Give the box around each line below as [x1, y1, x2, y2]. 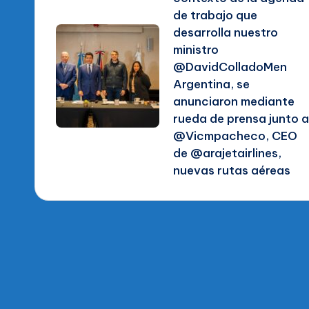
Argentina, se [173, 77, 250, 92]
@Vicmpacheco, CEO [173, 128, 297, 144]
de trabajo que [173, 8, 257, 23]
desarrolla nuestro [173, 25, 278, 41]
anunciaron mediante [173, 94, 295, 110]
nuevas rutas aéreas [173, 163, 290, 179]
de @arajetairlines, [173, 146, 281, 161]
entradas [55, 10, 169, 43]
